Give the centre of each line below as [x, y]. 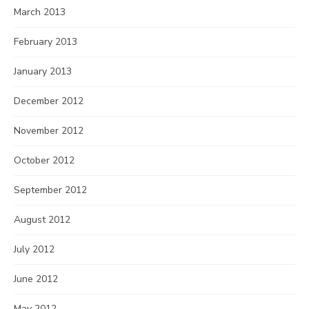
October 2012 [44, 160]
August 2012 [42, 220]
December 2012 [49, 101]
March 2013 [40, 12]
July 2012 [34, 249]
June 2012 [36, 279]
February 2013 [46, 42]
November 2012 [49, 131]
